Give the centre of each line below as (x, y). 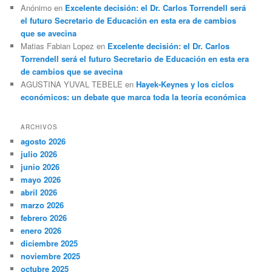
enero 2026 (41, 231)
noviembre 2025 (51, 256)
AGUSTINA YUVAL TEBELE (72, 84)
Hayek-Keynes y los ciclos (185, 84)
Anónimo (36, 7)
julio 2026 (39, 154)
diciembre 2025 (49, 243)
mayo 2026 (41, 180)
